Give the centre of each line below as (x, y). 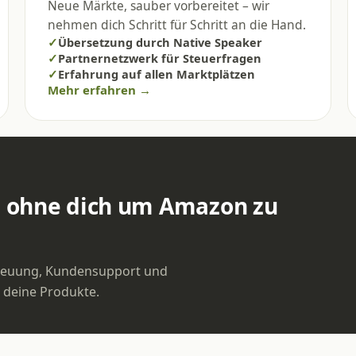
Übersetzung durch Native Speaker (160, 42)
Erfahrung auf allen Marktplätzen (156, 74)
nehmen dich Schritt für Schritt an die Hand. (176, 24)
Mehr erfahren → (99, 89)
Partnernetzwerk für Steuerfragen (159, 58)
